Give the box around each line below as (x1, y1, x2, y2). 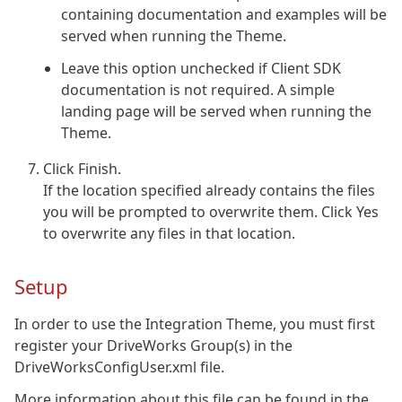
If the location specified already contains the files (43, 179, 375, 200)
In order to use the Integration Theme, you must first (14, 314, 375, 335)
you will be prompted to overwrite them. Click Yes (43, 201, 379, 222)
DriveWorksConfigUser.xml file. (14, 357, 224, 378)
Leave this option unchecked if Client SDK (61, 57, 341, 78)
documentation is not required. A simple (61, 79, 335, 100)
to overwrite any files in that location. (43, 223, 295, 243)
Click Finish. (43, 158, 121, 179)
